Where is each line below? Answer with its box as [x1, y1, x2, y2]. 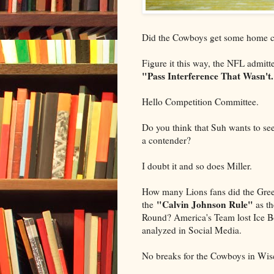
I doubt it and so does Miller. [142, 159, 252, 172]
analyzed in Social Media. [142, 223, 242, 236]
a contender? [142, 133, 191, 146]
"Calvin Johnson [154, 197, 226, 211]
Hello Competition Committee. [142, 95, 259, 108]
